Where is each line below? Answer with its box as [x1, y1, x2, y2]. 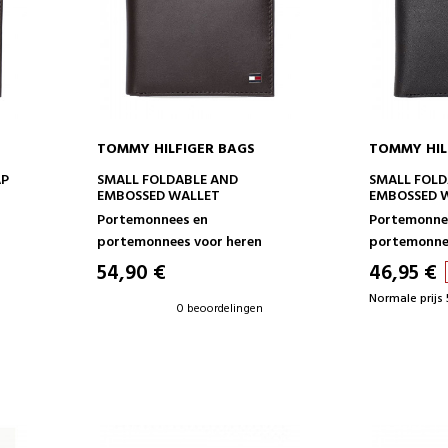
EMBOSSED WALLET [96, 184, 220, 208]
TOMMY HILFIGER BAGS [96, 137, 255, 161]
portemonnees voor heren [96, 230, 262, 254]
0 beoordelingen [176, 298, 263, 319]
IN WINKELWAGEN [145, 166, 254, 187]
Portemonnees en [96, 208, 208, 232]
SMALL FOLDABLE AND [96, 168, 238, 192]
